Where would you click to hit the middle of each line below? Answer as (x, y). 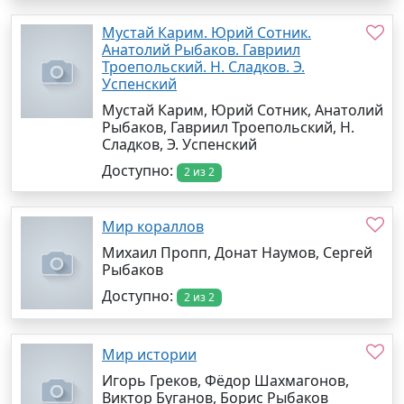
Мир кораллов (153, 227)
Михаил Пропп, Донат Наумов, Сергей (237, 253)
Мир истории (149, 354)
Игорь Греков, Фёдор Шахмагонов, (225, 380)
